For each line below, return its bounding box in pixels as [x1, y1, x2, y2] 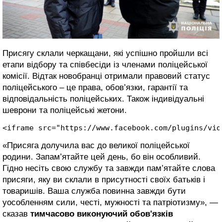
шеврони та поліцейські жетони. [2, 106, 127, 115]
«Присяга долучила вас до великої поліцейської [2, 141, 190, 151]
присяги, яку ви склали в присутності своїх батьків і [2, 175, 205, 185]
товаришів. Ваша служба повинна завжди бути [2, 186, 186, 196]
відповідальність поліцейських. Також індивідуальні [2, 94, 204, 104]
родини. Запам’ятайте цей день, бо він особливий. [2, 152, 201, 162]
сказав [2, 209, 30, 219]
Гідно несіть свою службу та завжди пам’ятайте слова [2, 164, 215, 173]
